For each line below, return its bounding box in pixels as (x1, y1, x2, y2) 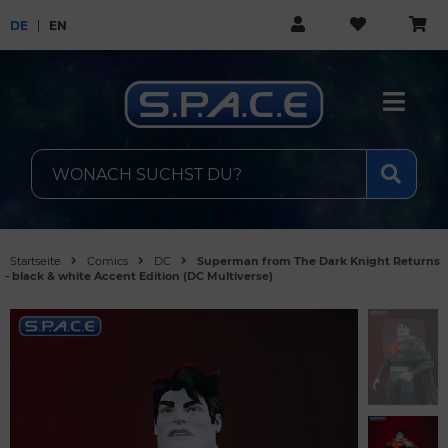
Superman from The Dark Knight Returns (197, 254, 440, 268)
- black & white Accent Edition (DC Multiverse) (5, 269, 273, 283)
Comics (87, 254, 128, 268)
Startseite (10, 254, 61, 268)
